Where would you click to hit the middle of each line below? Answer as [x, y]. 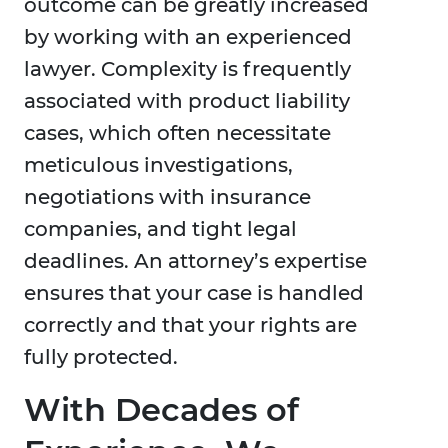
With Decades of [161, 410]
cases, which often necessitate [177, 133]
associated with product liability [187, 101]
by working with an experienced [188, 37]
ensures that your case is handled [194, 293]
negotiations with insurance [167, 197]
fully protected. [101, 357]
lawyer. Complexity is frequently [187, 69]
